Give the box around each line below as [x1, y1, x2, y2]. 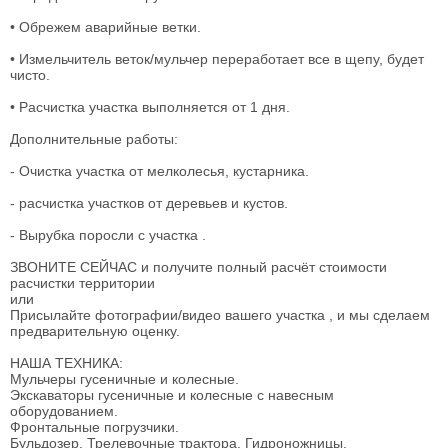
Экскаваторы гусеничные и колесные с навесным [10, 387, 334, 403]
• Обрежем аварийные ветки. [10, 19, 201, 35]
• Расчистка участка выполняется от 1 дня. [10, 99, 290, 115]
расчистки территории [10, 275, 155, 291]
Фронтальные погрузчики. [10, 419, 179, 435]
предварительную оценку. [10, 323, 180, 339]
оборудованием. [10, 403, 118, 419]
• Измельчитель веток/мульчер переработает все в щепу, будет [10, 51, 424, 67]
